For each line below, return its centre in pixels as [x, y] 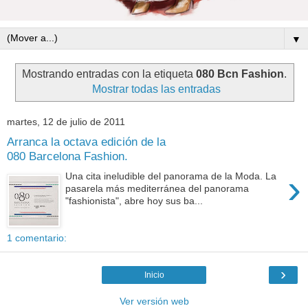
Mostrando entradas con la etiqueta [109, 74]
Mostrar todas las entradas [156, 89]
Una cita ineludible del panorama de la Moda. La [171, 176]
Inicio [154, 275]
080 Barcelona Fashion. [67, 156]
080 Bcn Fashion [240, 74]
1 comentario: [37, 238]
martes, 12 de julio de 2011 [66, 122]
